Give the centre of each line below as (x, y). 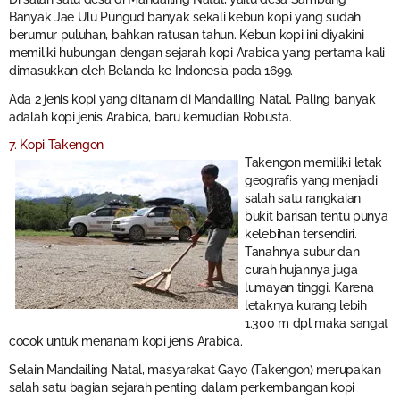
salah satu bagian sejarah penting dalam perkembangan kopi (182, 388)
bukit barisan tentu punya (317, 217)
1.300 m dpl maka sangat (317, 324)
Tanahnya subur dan (302, 252)
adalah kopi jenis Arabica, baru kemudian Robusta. (150, 117)
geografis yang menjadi (311, 181)
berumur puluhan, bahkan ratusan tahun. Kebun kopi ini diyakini (187, 34)
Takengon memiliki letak (314, 163)
